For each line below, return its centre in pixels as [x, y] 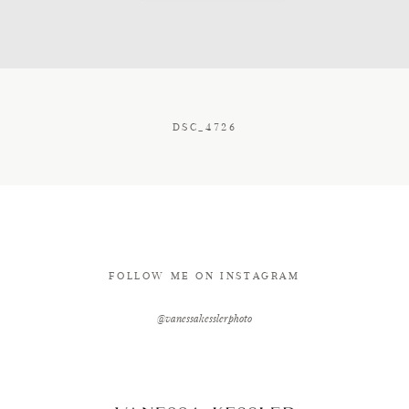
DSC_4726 [204, 127]
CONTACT [105, 16]
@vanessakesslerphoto [204, 318]
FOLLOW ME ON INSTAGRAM [204, 276]
